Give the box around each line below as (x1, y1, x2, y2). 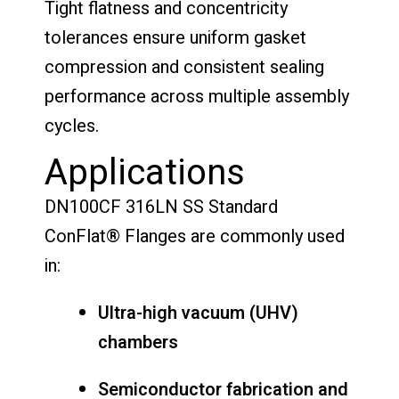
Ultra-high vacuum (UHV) (98, 299, 298, 326)
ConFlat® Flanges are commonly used (45, 223, 345, 249)
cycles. (45, 112, 99, 139)
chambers (98, 329, 178, 355)
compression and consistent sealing (45, 53, 324, 80)
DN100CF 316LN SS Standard (45, 193, 278, 220)
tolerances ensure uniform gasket (45, 24, 306, 51)
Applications (45, 146, 245, 199)
